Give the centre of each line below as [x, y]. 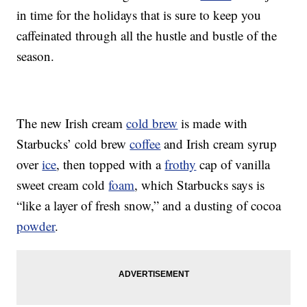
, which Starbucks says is [200, 185]
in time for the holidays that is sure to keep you [139, 15]
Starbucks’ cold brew [73, 144]
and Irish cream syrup [219, 144]
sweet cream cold [63, 185]
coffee [145, 144]
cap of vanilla [233, 164]
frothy [181, 164]
